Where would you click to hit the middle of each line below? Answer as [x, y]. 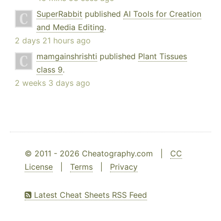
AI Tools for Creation [162, 14]
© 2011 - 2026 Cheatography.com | [97, 154]
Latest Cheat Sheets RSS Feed [89, 195]
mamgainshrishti [67, 56]
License [39, 167]
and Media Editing [70, 27]
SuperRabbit [59, 14]
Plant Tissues [163, 56]
